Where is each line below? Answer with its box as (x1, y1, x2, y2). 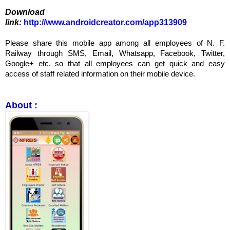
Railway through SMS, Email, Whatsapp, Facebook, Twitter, (5, 49, 225, 57)
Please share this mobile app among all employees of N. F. (5, 39, 225, 47)
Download (5, 7, 45, 16)
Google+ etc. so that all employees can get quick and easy (5, 59, 225, 68)
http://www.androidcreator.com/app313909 (24, 17, 189, 27)
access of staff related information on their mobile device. (5, 69, 195, 78)
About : (5, 100, 37, 110)
